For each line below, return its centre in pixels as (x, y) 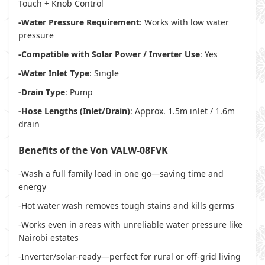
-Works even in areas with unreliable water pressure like (130, 224)
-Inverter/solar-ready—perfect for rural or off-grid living (130, 256)
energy (32, 187)
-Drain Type (42, 92)
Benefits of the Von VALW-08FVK (93, 150)
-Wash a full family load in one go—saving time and (121, 174)
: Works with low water (184, 22)
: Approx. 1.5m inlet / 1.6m (182, 111)
